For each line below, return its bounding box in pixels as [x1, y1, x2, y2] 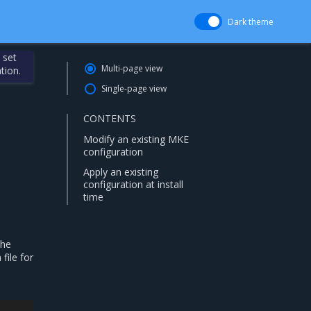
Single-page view [101, 83, 167, 94]
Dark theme [228, 16, 274, 28]
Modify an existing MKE [83, 133, 189, 146]
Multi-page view [101, 62, 162, 74]
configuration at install [83, 177, 183, 191]
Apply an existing [83, 165, 158, 178]
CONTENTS [83, 112, 136, 125]
